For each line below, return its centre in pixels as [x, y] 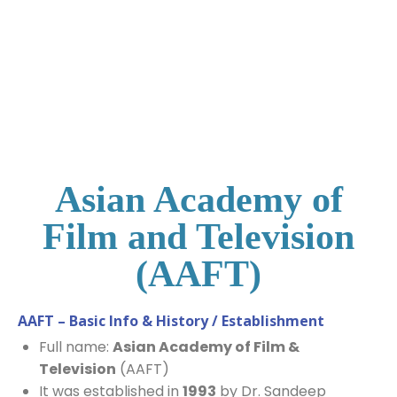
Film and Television [198, 237]
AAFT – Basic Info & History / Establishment [171, 321]
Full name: [76, 347]
